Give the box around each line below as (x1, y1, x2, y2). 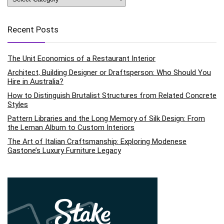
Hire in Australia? (7, 76, 63, 86)
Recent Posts (7, 24, 58, 34)
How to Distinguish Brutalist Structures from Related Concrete (7, 90, 216, 100)
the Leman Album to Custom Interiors (7, 122, 134, 132)
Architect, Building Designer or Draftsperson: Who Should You (7, 67, 211, 77)
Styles (7, 99, 28, 109)
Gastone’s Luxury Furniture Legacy (7, 145, 121, 155)
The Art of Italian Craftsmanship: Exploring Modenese (7, 136, 186, 146)
